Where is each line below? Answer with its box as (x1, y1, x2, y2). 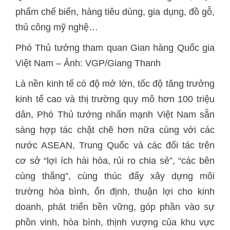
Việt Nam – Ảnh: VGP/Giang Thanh (15, 58, 161, 68)
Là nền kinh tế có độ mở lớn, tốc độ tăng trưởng (15, 79, 215, 89)
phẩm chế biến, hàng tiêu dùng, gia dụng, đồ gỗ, (15, 7, 215, 17)
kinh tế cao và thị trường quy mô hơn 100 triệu (15, 94, 215, 104)
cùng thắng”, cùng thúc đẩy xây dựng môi (15, 171, 215, 181)
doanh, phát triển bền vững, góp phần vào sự (15, 202, 215, 212)
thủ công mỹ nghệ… (15, 22, 98, 32)
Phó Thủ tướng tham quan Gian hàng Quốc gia (15, 43, 215, 53)
